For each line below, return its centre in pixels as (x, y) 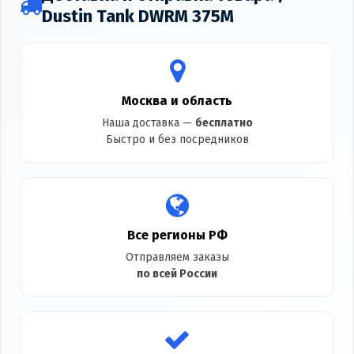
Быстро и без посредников (177, 140)
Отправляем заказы (177, 258)
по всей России (177, 274)
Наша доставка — (148, 123)
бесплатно (224, 123)
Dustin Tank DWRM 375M (138, 17)
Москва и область (177, 101)
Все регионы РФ (177, 235)
